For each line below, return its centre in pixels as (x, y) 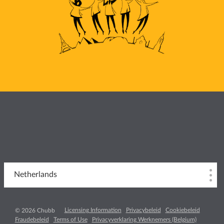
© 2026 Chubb (35, 210)
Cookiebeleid (182, 210)
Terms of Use (70, 219)
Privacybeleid (143, 210)
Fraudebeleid (32, 219)
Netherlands (35, 174)
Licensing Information (93, 210)
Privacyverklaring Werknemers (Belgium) (144, 219)
